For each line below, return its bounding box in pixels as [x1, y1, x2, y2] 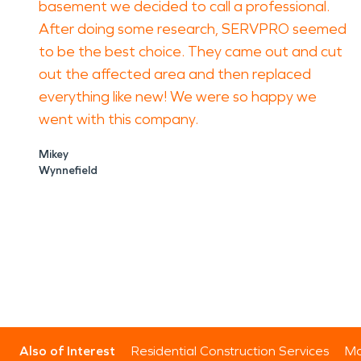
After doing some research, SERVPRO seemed [39, 20, 346, 38]
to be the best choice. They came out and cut [39, 43, 342, 60]
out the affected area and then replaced [39, 65, 311, 83]
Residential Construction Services [131, 343, 329, 359]
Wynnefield [39, 164, 98, 177]
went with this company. [39, 110, 198, 128]
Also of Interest [19, 343, 115, 359]
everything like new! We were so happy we [39, 88, 317, 106]
